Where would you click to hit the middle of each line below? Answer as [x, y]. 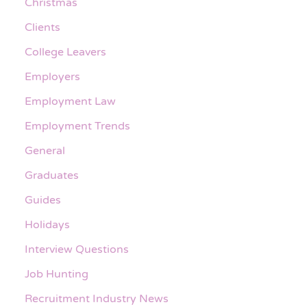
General [45, 150]
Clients [42, 27]
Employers [52, 76]
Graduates [52, 175]
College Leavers [65, 52]
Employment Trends [77, 126]
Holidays [47, 224]
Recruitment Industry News [97, 298]
